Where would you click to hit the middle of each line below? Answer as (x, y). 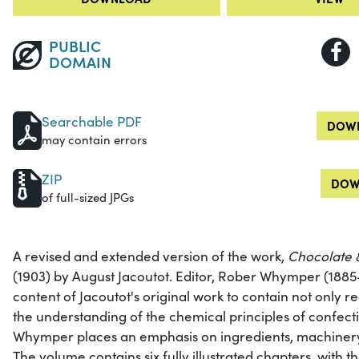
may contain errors (94, 140)
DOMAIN (80, 62)
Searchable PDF (92, 122)
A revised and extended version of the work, (150, 256)
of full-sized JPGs (88, 198)
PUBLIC (75, 46)
